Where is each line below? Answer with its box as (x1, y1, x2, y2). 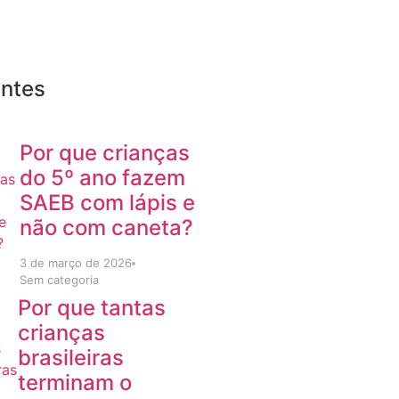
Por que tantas (18, 295, 167, 321)
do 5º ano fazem (19, 165, 185, 191)
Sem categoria (19, 273, 99, 287)
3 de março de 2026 (19, 256, 132, 270)
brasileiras (18, 345, 125, 370)
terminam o (18, 370, 133, 395)
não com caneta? (19, 215, 193, 240)
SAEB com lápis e (19, 190, 195, 216)
